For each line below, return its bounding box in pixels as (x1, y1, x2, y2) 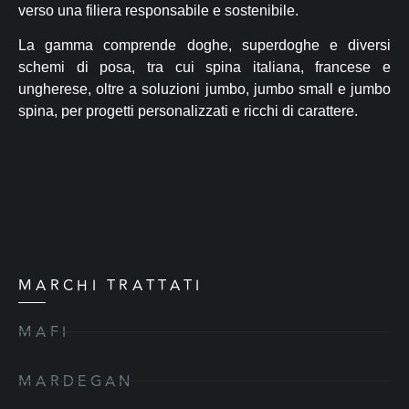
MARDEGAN (18, 370, 134, 393)
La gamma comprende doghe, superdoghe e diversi (18, 37, 391, 54)
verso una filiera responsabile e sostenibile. (18, 3, 299, 19)
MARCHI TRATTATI (18, 274, 204, 297)
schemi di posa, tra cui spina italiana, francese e (18, 59, 391, 76)
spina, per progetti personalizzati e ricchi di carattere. (18, 103, 358, 120)
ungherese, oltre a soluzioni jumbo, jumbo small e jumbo (18, 81, 391, 98)
